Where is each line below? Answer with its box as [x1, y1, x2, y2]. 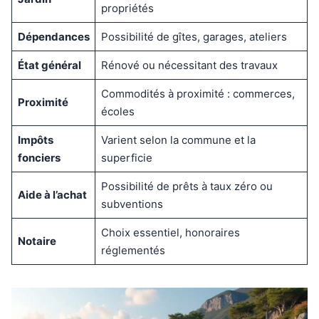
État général [17, 58, 81, 72]
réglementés [100, 243, 165, 257]
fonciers [17, 150, 61, 164]
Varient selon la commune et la [100, 132, 256, 147]
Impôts [17, 132, 53, 147]
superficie [100, 150, 152, 164]
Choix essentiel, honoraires [100, 225, 240, 239]
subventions [100, 197, 163, 211]
